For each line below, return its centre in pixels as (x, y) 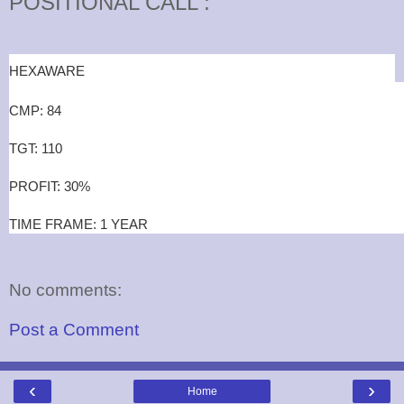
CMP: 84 (35, 111)
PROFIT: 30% (50, 187)
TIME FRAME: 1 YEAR (78, 225)
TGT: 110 (36, 149)
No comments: (65, 290)
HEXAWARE (47, 71)
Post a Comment (74, 329)
